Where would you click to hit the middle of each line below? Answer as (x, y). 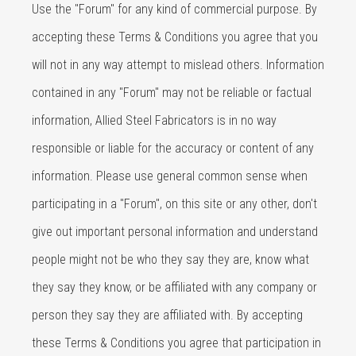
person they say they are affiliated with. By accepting (167, 315)
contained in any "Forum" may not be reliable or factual (172, 93)
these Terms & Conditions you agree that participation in (176, 343)
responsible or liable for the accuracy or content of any (173, 148)
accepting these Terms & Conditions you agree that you (175, 37)
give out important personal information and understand (175, 232)
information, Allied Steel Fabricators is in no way (154, 120)
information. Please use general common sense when (170, 176)
